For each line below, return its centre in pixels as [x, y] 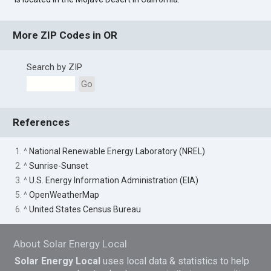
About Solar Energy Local [70, 243]
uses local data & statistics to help [175, 261]
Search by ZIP [54, 67]
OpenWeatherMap [64, 195]
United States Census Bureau [85, 210]
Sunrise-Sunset [59, 165]
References [41, 122]
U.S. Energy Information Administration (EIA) [114, 181]
